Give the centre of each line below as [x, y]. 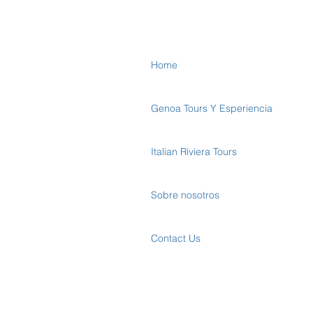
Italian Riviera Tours [194, 152]
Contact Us [176, 238]
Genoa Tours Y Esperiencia [212, 108]
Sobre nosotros [185, 195]
